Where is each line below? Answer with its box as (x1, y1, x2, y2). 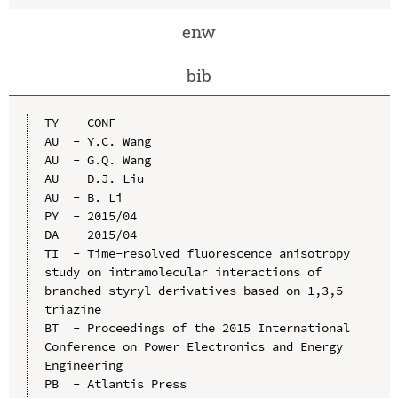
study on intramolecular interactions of (44, 263, 322, 280)
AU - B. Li (44, 188, 123, 205)
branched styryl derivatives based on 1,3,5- (44, 282, 350, 298)
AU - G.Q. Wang (44, 151, 151, 168)
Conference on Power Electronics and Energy (44, 338, 343, 354)
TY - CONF (44, 114, 115, 131)
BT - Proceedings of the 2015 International (44, 319, 350, 336)
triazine (44, 300, 101, 317)
